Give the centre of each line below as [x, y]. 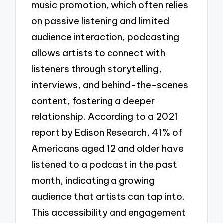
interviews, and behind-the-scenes [110, 85]
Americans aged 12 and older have [108, 149]
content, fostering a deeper [93, 101]
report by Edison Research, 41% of [107, 133]
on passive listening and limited [101, 21]
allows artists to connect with [99, 53]
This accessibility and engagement [109, 212]
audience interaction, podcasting [106, 37]
